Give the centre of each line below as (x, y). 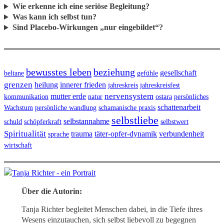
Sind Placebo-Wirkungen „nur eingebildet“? (87, 27)
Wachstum (18, 107)
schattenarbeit (179, 107)
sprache (58, 134)
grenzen (18, 84)
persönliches (191, 96)
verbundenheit (181, 133)
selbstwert (174, 121)
